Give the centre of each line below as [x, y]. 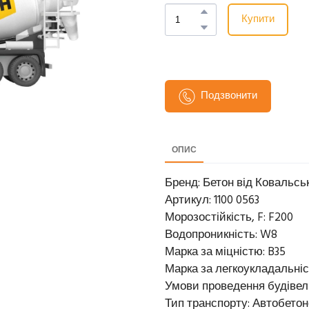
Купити [258, 20]
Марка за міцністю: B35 [225, 252]
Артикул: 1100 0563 [212, 201]
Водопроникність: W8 [221, 235]
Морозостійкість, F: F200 [229, 218]
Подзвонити [229, 96]
